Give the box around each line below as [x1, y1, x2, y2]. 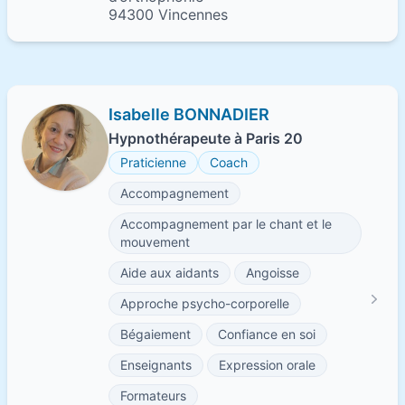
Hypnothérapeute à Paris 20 [108, 129, 303, 147]
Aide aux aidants [120, 265, 219, 280]
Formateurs [120, 388, 186, 403]
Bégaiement [120, 326, 191, 342]
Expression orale [219, 357, 316, 372]
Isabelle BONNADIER [108, 105, 269, 124]
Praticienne [120, 155, 186, 170]
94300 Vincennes [108, 5, 228, 24]
